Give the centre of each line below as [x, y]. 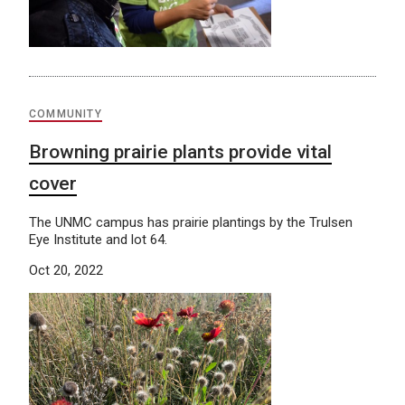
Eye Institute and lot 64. [98, 240]
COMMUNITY [66, 114]
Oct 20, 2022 [66, 271]
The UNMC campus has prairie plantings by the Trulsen [191, 223]
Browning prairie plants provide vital [180, 152]
